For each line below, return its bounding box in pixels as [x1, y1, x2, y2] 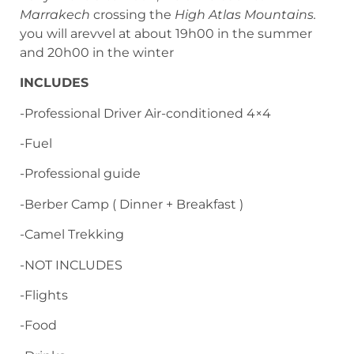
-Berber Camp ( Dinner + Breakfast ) [20, 196, 243, 212]
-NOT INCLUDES [20, 257, 126, 273]
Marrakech [20, 6, 90, 22]
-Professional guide [20, 166, 141, 182]
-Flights [20, 287, 68, 303]
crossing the [90, 6, 175, 22]
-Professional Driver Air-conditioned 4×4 [20, 105, 271, 121]
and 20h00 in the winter [20, 44, 174, 60]
